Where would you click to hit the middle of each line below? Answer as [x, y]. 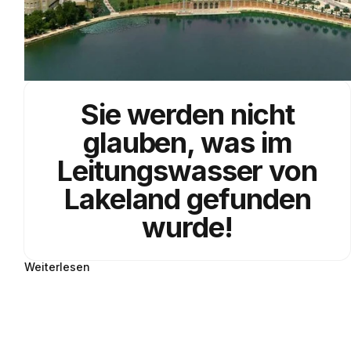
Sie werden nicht [187, 115]
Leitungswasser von [188, 171]
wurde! [188, 228]
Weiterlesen [58, 267]
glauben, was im [187, 143]
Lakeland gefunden [187, 199]
